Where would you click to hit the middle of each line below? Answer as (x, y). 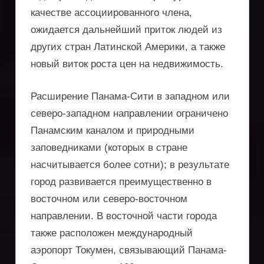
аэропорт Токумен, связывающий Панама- (129, 250)
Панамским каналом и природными (113, 130)
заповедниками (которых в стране (109, 147)
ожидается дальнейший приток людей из (126, 30)
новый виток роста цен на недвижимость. (127, 64)
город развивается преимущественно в (121, 181)
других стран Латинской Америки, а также (128, 47)
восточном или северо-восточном (109, 199)
